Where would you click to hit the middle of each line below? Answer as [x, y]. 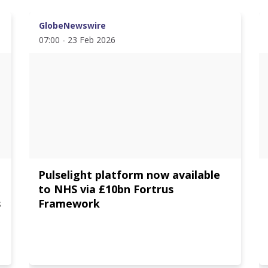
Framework [69, 203]
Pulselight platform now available [130, 175]
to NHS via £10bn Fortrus [106, 189]
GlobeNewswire [73, 25]
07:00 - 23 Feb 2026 [77, 40]
